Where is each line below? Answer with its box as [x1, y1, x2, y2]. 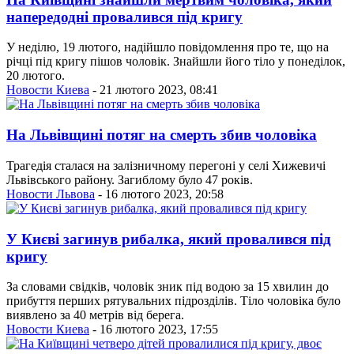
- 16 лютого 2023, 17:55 [89, 322, 218, 337]
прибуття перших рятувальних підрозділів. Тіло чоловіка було [6, 294, 341, 308]
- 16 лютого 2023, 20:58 [95, 186, 224, 201]
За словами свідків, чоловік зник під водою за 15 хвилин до [6, 280, 329, 294]
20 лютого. [6, 69, 65, 83]
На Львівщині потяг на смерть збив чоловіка [6, 126, 317, 144]
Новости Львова [6, 186, 95, 201]
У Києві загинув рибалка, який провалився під [6, 230, 331, 247]
